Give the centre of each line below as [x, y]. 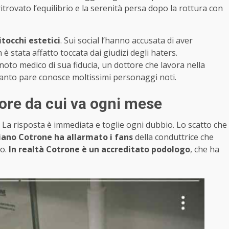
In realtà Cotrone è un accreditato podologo [98, 149]
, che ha [205, 149]
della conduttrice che [173, 137]
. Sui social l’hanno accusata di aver [127, 40]
